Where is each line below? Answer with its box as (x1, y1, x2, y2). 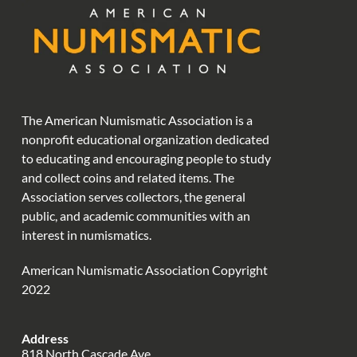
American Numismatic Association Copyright (21, 262, 268, 278)
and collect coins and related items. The (21, 170, 234, 185)
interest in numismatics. (21, 227, 151, 242)
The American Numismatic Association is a (21, 112, 253, 127)
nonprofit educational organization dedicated (21, 131, 269, 147)
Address (21, 331, 69, 347)
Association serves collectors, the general (21, 189, 245, 204)
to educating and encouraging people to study (21, 151, 271, 166)
